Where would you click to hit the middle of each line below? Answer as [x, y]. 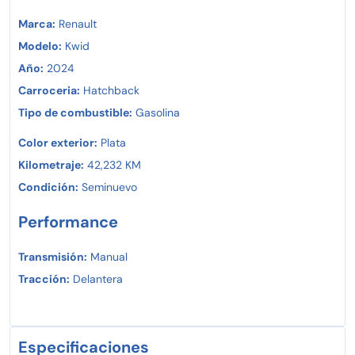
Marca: [37, 23]
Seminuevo [108, 187]
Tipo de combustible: [75, 112]
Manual [107, 256]
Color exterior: [58, 142]
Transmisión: [53, 256]
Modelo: [40, 46]
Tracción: [44, 279]
